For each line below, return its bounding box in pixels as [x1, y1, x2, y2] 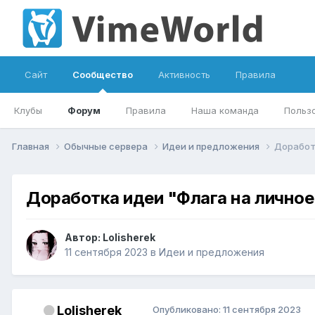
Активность [158, 69, 210, 80]
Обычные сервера [64, 140, 150, 152]
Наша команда [191, 105, 259, 116]
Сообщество [72, 69, 133, 80]
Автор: [65, 231, 103, 244]
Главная [12, 140, 51, 152]
